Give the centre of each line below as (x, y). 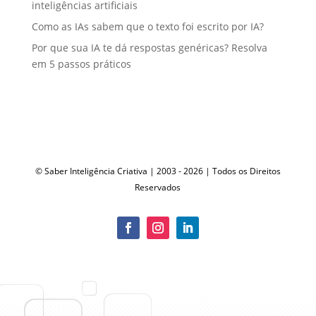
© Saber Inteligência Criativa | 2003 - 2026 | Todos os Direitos (158, 171)
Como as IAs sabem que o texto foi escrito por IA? (147, 26)
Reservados (158, 187)
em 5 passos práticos (81, 63)
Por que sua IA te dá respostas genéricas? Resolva (149, 47)
